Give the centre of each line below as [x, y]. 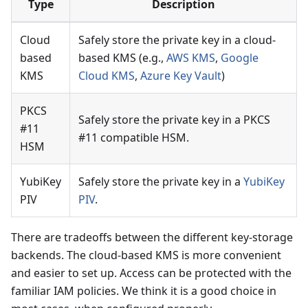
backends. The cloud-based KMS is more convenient [146, 255]
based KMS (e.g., [122, 58]
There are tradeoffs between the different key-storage [152, 238]
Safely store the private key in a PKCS [174, 120]
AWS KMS [191, 58]
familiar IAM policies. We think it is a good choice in [144, 291]
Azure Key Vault [181, 76]
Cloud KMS [107, 76]
